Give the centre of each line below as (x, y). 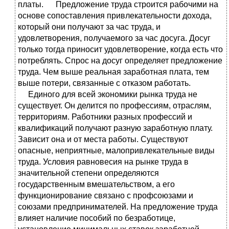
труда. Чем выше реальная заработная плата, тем (113, 72)
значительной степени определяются (88, 173)
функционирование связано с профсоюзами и (106, 195)
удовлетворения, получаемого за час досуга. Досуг (114, 38)
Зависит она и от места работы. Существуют (103, 139)
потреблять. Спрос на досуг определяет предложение (120, 60)
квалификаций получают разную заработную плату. (115, 128)
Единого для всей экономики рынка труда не (108, 94)
